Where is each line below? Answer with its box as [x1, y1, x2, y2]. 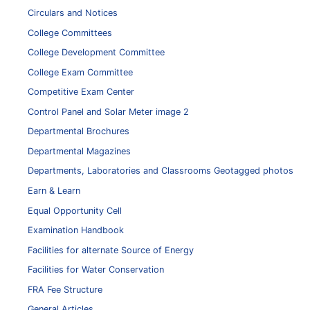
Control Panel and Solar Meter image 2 [28, 106, 189, 117]
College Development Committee [28, 47, 165, 58]
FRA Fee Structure [28, 284, 102, 295]
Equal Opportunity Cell [28, 205, 122, 216]
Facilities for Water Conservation [28, 264, 164, 275]
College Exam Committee [28, 66, 133, 77]
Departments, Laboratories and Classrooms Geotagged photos [28, 165, 293, 176]
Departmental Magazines [28, 145, 131, 156]
